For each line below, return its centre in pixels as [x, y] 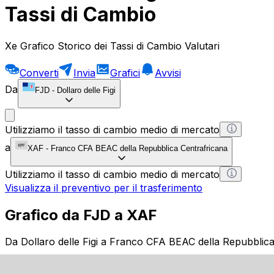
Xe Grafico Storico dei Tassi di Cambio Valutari [112, 46]
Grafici [125, 72]
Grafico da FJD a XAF [81, 215]
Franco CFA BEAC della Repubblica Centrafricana [139, 148]
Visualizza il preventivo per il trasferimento [104, 187]
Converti [39, 72]
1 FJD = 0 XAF [39, 264]
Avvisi [168, 72]
